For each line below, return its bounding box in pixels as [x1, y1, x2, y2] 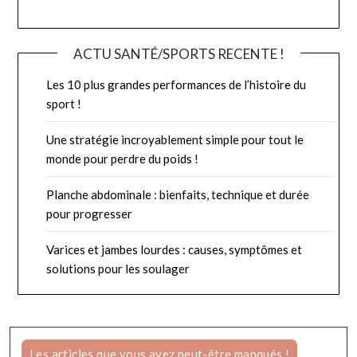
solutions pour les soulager [46, 261, 190, 276]
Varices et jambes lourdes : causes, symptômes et [46, 241, 303, 257]
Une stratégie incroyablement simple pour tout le [46, 131, 304, 147]
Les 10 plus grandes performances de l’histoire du [46, 76, 307, 92]
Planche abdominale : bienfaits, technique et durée [46, 186, 310, 202]
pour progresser [46, 206, 133, 221]
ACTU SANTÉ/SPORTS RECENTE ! [73, 45, 284, 62]
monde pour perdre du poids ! [46, 151, 199, 166]
